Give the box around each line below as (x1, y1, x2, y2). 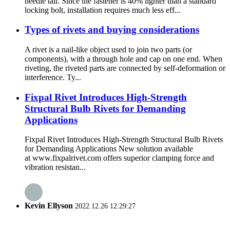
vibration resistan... (25, 163, 86, 172)
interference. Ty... (25, 72, 81, 82)
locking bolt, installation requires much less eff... (25, 5, 181, 14)
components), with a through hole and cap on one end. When (25, 54, 222, 63)
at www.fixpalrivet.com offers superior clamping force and (25, 154, 214, 163)
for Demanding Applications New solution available (25, 144, 193, 154)
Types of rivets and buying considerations (25, 24, 199, 35)
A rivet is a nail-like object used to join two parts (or (25, 45, 192, 54)
